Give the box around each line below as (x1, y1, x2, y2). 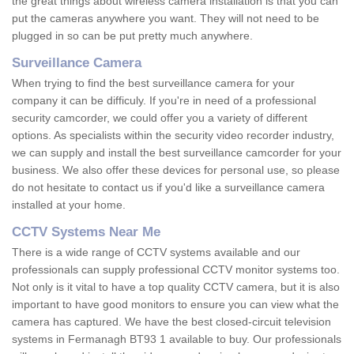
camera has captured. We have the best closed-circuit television (12, 315, 331, 329)
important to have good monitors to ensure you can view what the (12, 298, 339, 311)
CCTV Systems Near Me (12, 224, 160, 240)
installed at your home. (12, 198, 129, 212)
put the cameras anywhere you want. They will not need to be (12, 12, 319, 25)
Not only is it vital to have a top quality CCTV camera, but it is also (12, 281, 340, 294)
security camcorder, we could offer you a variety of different (12, 111, 307, 125)
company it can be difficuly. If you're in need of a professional (12, 94, 316, 107)
